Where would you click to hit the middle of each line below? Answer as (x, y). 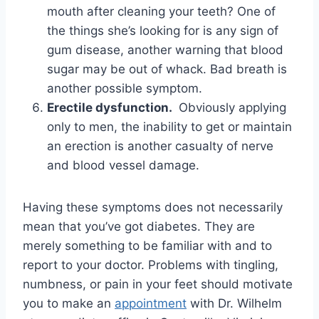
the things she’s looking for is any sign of (163, 31)
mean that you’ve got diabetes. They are (139, 227)
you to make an (69, 304)
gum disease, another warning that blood (165, 50)
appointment (151, 304)
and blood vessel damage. (123, 166)
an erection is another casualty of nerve (160, 146)
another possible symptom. (125, 89)
